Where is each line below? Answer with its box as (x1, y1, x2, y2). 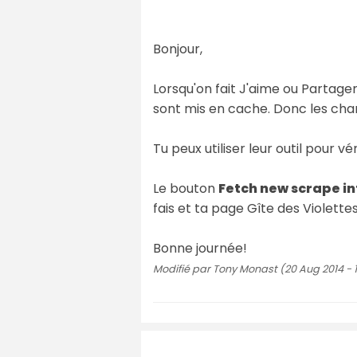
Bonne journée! (153, 238, 247, 257)
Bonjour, (153, 39, 202, 58)
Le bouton (153, 178, 218, 198)
